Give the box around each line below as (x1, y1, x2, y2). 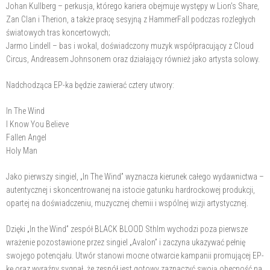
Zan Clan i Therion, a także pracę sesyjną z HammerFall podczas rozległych (6, 14, 256, 24)
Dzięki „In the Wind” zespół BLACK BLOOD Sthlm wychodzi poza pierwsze (6, 224, 248, 234)
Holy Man (6, 145, 37, 155)
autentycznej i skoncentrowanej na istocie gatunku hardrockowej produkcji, (6, 184, 255, 195)
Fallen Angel (6, 132, 46, 142)
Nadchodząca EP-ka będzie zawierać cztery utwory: (6, 80, 174, 90)
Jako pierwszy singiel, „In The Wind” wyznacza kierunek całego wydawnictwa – (6, 171, 264, 181)
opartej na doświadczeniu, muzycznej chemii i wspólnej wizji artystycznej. (6, 198, 248, 208)
